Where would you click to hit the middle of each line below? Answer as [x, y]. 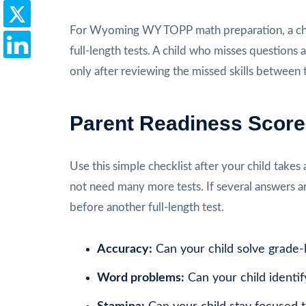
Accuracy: [125, 249]
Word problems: [141, 278]
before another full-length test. [147, 207]
